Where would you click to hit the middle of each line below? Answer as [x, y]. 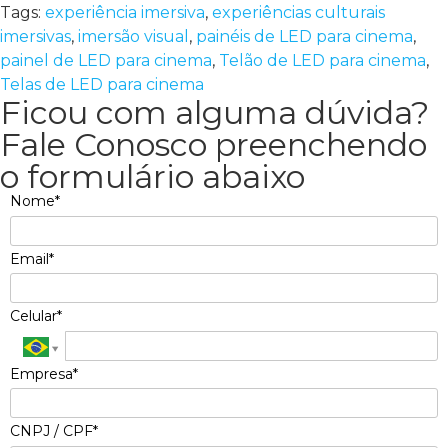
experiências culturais [298, 13]
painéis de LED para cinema [304, 37]
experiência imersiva [125, 13]
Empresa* [44, 373]
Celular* [36, 316]
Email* [32, 258]
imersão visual [133, 37]
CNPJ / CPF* [54, 431]
